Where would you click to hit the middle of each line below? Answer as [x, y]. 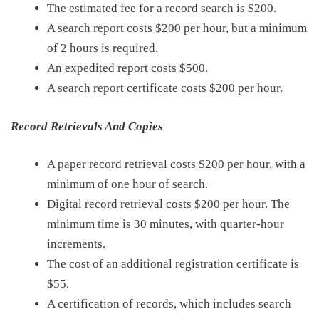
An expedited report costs [113, 68]
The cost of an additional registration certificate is [173, 264]
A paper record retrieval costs [123, 164]
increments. [76, 244]
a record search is [201, 8]
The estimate [79, 8]
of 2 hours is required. [103, 48]
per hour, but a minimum [244, 28]
